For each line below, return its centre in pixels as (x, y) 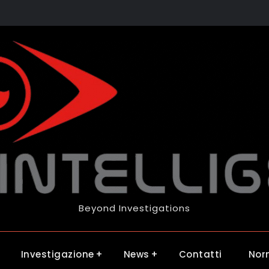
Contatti (200, 254)
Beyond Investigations (134, 208)
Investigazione (57, 254)
